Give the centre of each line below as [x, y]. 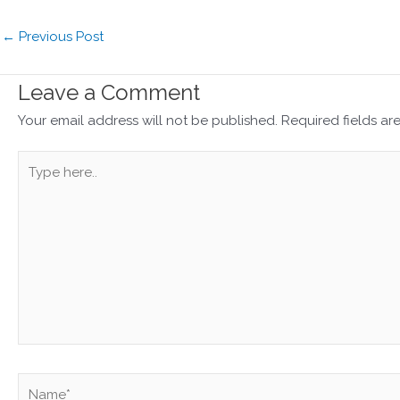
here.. [34, 183]
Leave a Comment [109, 92]
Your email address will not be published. [148, 120]
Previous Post [59, 36]
